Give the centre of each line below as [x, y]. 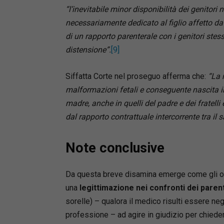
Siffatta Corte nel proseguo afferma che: [135, 76]
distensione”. [88, 49]
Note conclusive [115, 148]
